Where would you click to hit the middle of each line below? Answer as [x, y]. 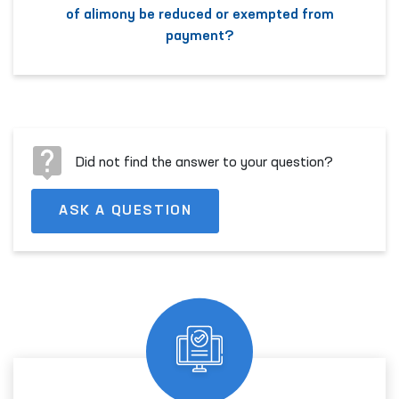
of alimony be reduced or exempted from [199, 16]
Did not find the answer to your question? [205, 163]
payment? [199, 37]
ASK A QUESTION [126, 211]
